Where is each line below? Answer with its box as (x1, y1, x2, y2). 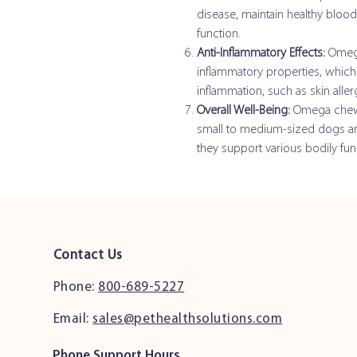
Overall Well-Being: (197, 104, 290, 117)
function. (197, 28, 241, 41)
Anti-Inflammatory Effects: (197, 47, 325, 60)
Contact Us (53, 249, 123, 262)
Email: (53, 312, 93, 326)
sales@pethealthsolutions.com (92, 312, 283, 326)
